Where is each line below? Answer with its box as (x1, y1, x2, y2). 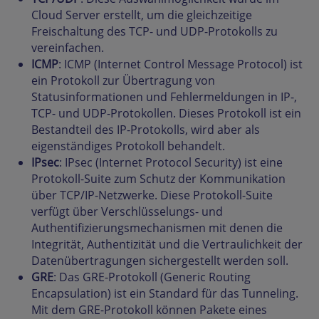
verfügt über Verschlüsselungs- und (31, 204, 223, 220)
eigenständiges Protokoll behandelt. (31, 138, 225, 155)
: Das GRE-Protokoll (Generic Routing (53, 269, 251, 286)
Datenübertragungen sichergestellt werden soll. (31, 253, 288, 269)
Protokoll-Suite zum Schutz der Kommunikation (31, 171, 286, 187)
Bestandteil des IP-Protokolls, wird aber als (31, 122, 260, 138)
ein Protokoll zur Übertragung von (31, 73, 215, 89)
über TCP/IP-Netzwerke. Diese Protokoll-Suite (31, 187, 273, 204)
